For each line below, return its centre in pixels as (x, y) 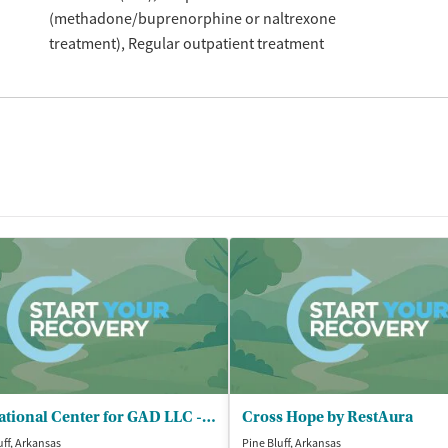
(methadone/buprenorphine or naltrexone (192, 18)
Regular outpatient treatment (225, 43)
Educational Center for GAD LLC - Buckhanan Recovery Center (209, 416)
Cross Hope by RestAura (327, 416)
